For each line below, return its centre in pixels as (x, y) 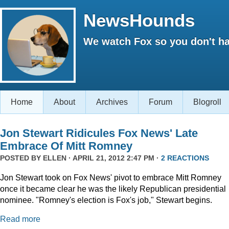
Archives (112, 102)
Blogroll (207, 102)
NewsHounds (139, 20)
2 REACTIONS (185, 158)
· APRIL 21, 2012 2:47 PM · (114, 158)
